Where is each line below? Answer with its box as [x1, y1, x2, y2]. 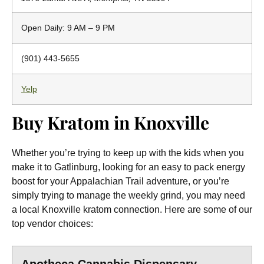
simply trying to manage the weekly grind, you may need [12, 190, 245, 200]
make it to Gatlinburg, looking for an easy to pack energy [12, 162, 245, 172]
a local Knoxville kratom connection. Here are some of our [12, 204, 252, 214]
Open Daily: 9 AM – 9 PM [21, 23, 115, 32]
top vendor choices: [12, 219, 93, 229]
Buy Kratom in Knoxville [12, 111, 209, 134]
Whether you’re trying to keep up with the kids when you [12, 148, 244, 158]
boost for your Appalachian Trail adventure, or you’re [12, 176, 229, 186]
